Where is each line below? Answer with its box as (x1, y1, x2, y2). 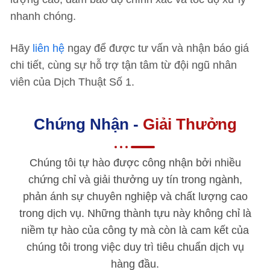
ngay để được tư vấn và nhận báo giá (64, 42, 249, 54)
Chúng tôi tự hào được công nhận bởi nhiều (29, 157, 241, 169)
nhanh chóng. (10, 10, 79, 22)
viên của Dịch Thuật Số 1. (10, 76, 134, 88)
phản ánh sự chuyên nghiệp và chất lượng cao (22, 190, 248, 202)
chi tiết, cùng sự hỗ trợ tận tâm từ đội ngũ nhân (10, 59, 237, 71)
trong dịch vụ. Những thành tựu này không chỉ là (19, 207, 251, 219)
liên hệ (33, 42, 64, 54)
